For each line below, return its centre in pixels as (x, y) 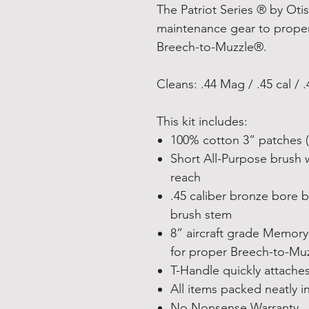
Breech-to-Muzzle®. (212, 47)
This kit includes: (202, 121)
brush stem (201, 215)
